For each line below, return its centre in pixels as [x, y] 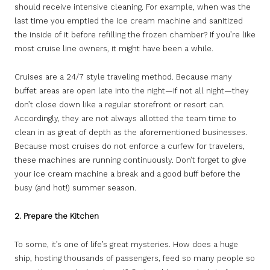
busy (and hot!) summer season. [75, 188]
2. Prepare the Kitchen [57, 216]
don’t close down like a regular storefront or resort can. [120, 105]
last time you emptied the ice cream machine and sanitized [129, 21]
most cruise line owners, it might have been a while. [114, 49]
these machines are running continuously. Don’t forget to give [130, 160]
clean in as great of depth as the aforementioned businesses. [131, 133]
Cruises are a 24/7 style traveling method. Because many [123, 77]
